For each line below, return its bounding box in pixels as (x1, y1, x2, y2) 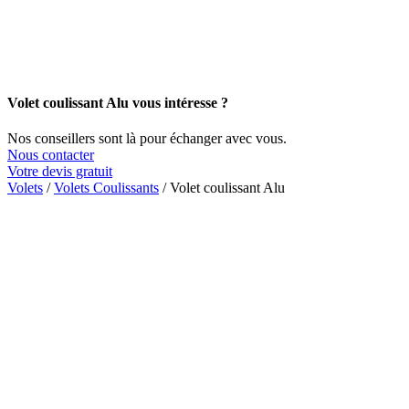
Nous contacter (7, 147, 94, 163)
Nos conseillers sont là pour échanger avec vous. (7, 131, 287, 147)
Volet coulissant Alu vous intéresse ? (7, 94, 228, 110)
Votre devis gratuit (7, 163, 112, 180)
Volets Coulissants (54, 180, 159, 196)
